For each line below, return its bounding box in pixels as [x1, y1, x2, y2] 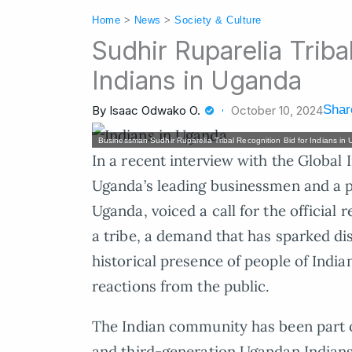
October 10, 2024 [231, 102, 323, 118]
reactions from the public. [92, 277, 270, 295]
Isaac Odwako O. [106, 102, 203, 118]
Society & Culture [174, 14, 262, 26]
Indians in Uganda [92, 65, 302, 96]
